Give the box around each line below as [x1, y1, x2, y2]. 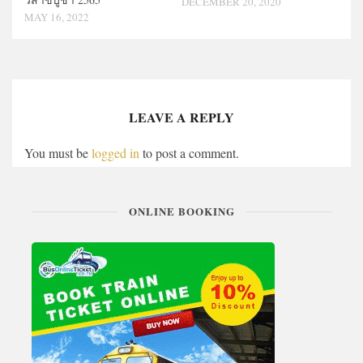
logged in [92, 144, 139, 162]
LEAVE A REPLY [129, 108, 234, 127]
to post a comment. [139, 144, 239, 162]
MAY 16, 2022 [24, 10, 89, 25]
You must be [24, 144, 92, 162]
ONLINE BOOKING [128, 203, 235, 220]
